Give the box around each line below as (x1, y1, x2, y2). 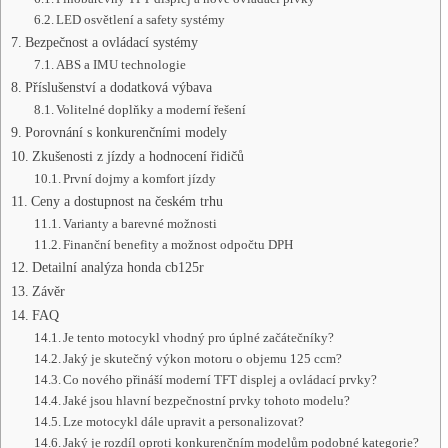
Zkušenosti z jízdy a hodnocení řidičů (31, 147, 244, 164)
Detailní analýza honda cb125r (31, 258, 204, 275)
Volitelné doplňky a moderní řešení (56, 101, 247, 117)
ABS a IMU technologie (56, 56, 187, 72)
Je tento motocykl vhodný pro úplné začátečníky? (63, 329, 335, 345)
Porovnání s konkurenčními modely (24, 123, 227, 140)
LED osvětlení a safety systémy (56, 11, 226, 27)
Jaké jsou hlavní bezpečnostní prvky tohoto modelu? (63, 392, 351, 408)
